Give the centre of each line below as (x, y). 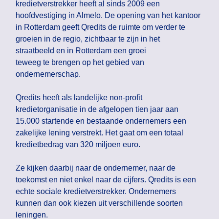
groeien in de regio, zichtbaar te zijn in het (88, 39)
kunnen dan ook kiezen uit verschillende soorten (99, 203)
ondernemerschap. (48, 74)
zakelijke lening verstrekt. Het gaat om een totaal (99, 133)
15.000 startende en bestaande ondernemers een (101, 121)
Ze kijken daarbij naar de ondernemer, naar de (96, 168)
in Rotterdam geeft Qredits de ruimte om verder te (100, 27)
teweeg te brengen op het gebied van (80, 63)
